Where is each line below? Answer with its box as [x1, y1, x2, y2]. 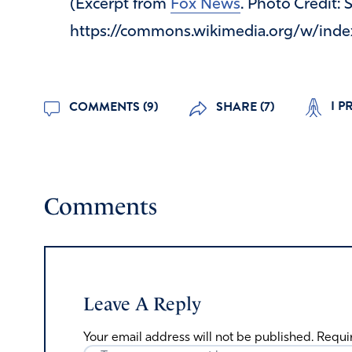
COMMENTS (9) [66, 97, 159, 117]
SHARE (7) [213, 97, 275, 117]
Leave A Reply [83, 293, 201, 316]
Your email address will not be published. [83, 332, 313, 345]
